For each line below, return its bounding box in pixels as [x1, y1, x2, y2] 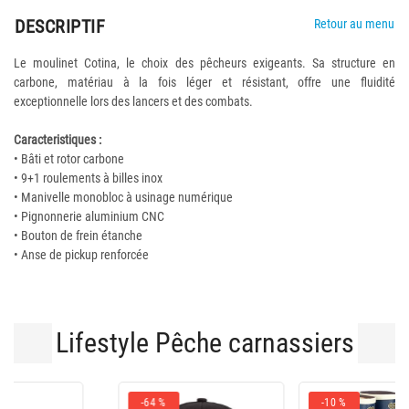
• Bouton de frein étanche [14, 228, 142, 243]
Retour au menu [313, 16, 394, 31]
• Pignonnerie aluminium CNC [14, 209, 164, 224]
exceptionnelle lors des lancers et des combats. [14, 94, 253, 109]
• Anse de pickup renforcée [14, 247, 149, 262]
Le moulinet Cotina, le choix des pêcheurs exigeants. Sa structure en [14, 56, 395, 70]
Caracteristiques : [14, 132, 101, 147]
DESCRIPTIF [15, 16, 105, 37]
